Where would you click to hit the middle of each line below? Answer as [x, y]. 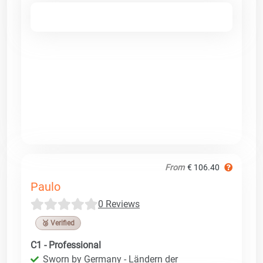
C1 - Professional [66, 245]
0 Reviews [119, 204]
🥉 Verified [58, 223]
